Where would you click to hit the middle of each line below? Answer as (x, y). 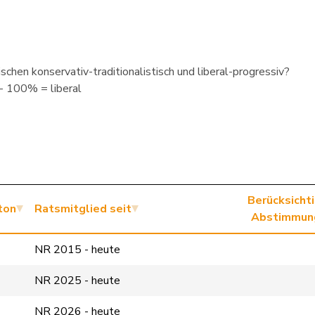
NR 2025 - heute (77, 281)
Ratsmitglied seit (83, 209)
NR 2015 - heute (77, 250)
